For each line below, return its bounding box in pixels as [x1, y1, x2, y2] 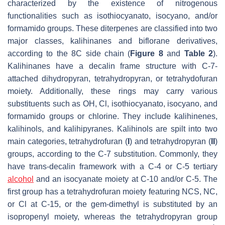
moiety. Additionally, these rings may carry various [8, 86, 217, 95]
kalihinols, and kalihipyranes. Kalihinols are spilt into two [8, 124, 217, 133]
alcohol [8, 174, 34, 183]
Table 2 [184, 49, 213, 58]
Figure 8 [130, 49, 163, 58]
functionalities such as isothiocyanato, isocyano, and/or [8, 11, 217, 20]
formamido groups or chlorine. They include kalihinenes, [8, 111, 217, 121]
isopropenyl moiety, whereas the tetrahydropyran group [8, 212, 217, 221]
